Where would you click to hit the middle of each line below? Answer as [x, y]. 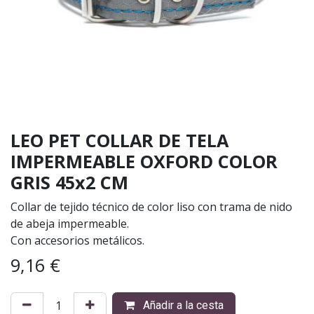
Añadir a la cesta [182, 305]
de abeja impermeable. [70, 223]
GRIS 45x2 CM [69, 182]
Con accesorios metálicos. [77, 240]
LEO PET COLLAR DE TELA [120, 140]
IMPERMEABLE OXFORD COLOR [144, 161]
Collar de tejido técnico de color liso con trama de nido [151, 206]
